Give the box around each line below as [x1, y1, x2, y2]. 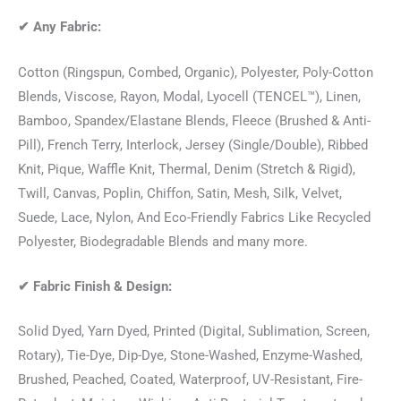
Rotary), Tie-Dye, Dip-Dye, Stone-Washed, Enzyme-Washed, [18, 347, 363, 364]
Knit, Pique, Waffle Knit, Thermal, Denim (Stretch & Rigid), [18, 160, 355, 177]
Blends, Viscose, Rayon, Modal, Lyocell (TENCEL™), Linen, [18, 88, 361, 105]
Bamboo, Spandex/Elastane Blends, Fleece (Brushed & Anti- [18, 112, 371, 129]
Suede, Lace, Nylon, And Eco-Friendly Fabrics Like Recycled [18, 209, 371, 226]
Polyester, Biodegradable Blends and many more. [18, 233, 308, 250]
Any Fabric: [30, 19, 101, 36]
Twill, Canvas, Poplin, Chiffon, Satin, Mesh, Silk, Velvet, [18, 184, 342, 201]
